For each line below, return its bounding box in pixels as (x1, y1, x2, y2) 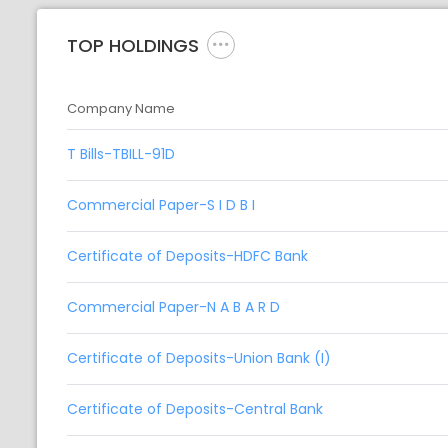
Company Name (67, 99, 175, 119)
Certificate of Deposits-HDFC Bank (67, 246, 308, 267)
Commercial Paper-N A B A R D (67, 297, 280, 318)
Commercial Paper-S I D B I (67, 195, 255, 216)
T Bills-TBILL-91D (67, 144, 175, 165)
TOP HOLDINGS (67, 32, 199, 58)
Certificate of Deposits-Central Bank (67, 399, 323, 420)
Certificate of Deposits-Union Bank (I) (67, 348, 331, 369)
